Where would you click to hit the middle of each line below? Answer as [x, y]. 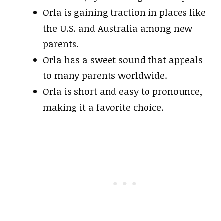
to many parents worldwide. [105, 75]
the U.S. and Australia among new [118, 28]
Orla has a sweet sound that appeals [123, 60]
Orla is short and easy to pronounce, [123, 91]
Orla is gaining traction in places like [124, 12]
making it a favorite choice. [103, 107]
